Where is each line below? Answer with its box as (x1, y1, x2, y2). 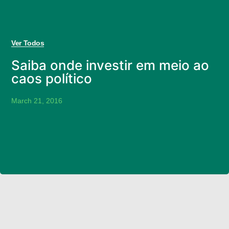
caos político (11, 70, 93, 86)
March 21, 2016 (11, 96, 63, 105)
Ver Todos (11, 38, 44, 47)
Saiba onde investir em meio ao (11, 57, 210, 73)
